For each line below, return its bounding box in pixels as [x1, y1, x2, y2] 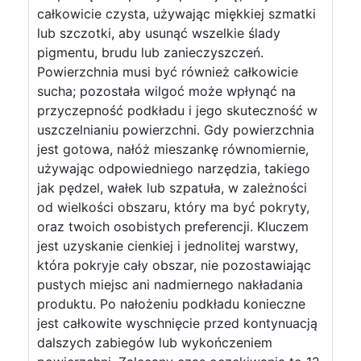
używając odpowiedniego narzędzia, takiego [37, 160, 310, 176]
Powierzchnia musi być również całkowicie [37, 64, 298, 80]
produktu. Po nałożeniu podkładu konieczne [37, 296, 305, 312]
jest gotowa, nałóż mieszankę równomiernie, [37, 141, 309, 157]
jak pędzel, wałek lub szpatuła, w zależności [37, 180, 307, 196]
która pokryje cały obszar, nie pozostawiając [37, 257, 311, 273]
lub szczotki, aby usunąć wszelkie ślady [37, 25, 280, 41]
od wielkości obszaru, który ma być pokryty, [37, 199, 309, 215]
